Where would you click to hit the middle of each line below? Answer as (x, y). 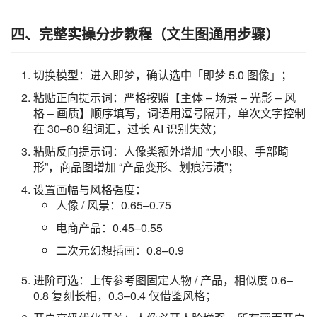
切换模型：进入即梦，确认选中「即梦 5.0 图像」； (163, 74)
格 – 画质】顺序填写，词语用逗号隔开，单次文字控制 (169, 113)
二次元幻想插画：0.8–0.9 (120, 250)
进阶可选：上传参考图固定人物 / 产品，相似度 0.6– (163, 279)
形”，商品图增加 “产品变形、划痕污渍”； (136, 166)
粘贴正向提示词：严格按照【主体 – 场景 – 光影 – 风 (165, 97)
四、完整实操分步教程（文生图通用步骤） (145, 33)
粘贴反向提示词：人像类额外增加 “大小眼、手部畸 (161, 151)
